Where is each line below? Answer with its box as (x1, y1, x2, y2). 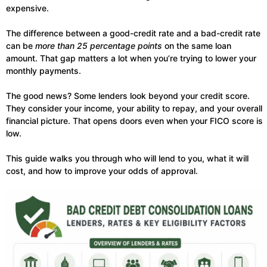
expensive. (6, 3, 49, 14)
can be (6, 41, 35, 51)
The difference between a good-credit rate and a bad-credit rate (6, 28, 260, 39)
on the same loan (162, 41, 231, 51)
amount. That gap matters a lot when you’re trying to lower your (6, 53, 256, 64)
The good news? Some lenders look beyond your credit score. (6, 91, 250, 101)
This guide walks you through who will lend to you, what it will (6, 153, 249, 164)
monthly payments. (6, 66, 81, 76)
